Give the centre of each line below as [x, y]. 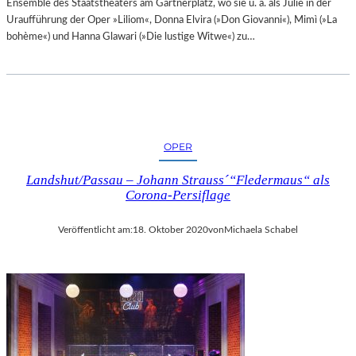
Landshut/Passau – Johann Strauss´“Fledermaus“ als [178, 180]
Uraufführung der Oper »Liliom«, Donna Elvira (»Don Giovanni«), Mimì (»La [172, 20]
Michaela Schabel [261, 230]
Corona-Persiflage [178, 195]
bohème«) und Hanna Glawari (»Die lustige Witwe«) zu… [131, 37]
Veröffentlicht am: [95, 230]
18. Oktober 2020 [170, 230]
